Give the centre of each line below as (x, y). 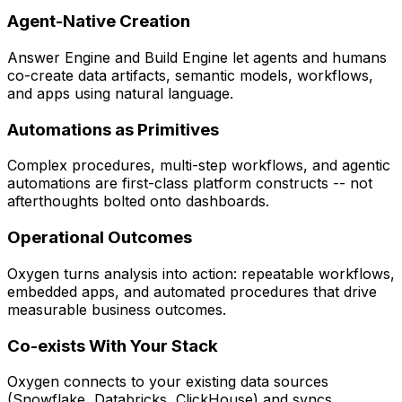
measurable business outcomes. (117, 309)
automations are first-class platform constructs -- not (190, 184)
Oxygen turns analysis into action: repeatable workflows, (201, 273)
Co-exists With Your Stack (113, 345)
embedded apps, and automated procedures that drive (192, 291)
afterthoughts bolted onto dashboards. (138, 201)
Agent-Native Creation (99, 22)
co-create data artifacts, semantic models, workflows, (190, 76)
